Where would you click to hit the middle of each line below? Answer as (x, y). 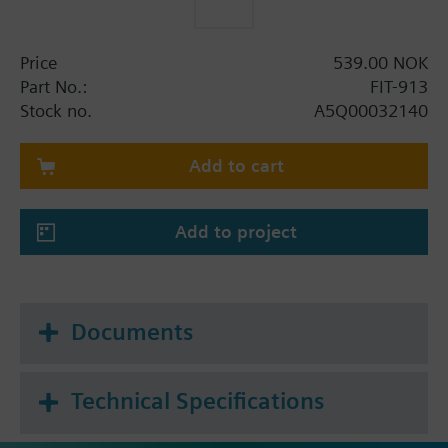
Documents (132, 331)
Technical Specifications (197, 401)
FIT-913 (399, 86)
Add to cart (236, 165)
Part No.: (53, 86)
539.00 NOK (380, 62)
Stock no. (56, 110)
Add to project (236, 231)
